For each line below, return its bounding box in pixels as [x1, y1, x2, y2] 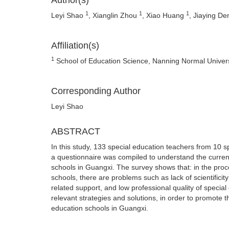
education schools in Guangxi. [51, 204, 148, 212]
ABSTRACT [51, 126, 100, 136]
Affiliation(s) [51, 40, 99, 51]
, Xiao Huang [142, 11, 186, 19]
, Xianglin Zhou [88, 11, 139, 19]
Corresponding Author [51, 86, 141, 96]
